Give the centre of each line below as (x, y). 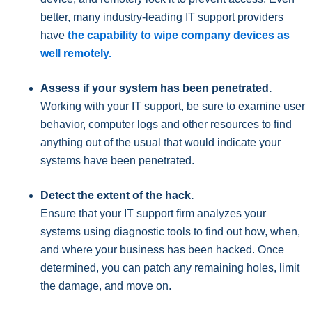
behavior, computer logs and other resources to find (166, 125)
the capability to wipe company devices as (179, 36)
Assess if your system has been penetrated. (156, 88)
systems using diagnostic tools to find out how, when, (170, 232)
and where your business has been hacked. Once (162, 250)
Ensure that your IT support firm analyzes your (153, 214)
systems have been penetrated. (117, 161)
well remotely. (76, 54)
